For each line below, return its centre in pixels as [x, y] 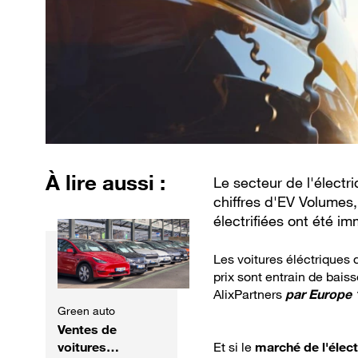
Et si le [234, 347]
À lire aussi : [105, 183]
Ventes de [87, 329]
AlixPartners [248, 294]
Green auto [86, 310]
